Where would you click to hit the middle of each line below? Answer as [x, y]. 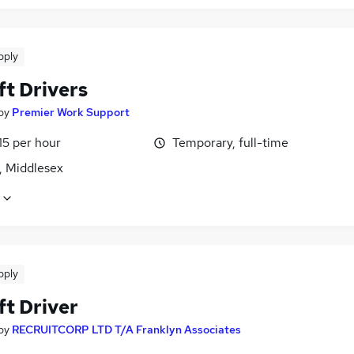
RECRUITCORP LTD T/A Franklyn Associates [126, 330]
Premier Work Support [71, 113]
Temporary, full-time [230, 143]
